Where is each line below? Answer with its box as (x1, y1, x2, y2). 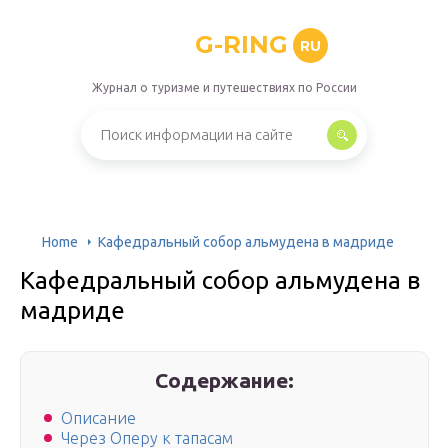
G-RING (195, 30, 288, 59)
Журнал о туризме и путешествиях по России (91, 81, 357, 94)
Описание (61, 409, 136, 428)
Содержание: (155, 368, 295, 392)
